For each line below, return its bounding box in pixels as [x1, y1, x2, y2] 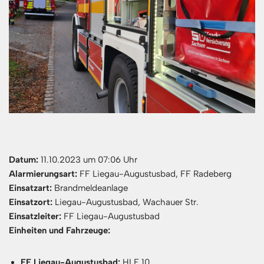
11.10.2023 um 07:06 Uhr [38, 154, 137, 165]
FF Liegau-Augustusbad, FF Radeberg [77, 168, 232, 179]
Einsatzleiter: [9, 210, 61, 222]
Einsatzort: [9, 196, 52, 207]
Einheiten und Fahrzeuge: [9, 225, 110, 236]
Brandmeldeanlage [52, 182, 128, 193]
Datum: [9, 154, 38, 165]
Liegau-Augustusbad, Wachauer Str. [52, 196, 199, 207]
